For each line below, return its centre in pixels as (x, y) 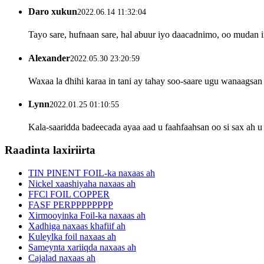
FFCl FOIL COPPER (69, 194)
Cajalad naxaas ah (62, 258)
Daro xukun (53, 12)
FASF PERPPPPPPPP (71, 204)
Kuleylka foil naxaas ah (72, 236)
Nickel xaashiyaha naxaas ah (82, 183)
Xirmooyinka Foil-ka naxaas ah (87, 215)
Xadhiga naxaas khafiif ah (77, 226)
